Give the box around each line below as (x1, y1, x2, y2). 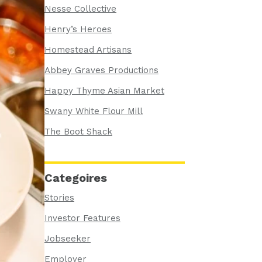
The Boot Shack (44, 126, 112, 137)
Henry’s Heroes (44, 23, 112, 35)
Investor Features (44, 212, 120, 223)
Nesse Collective (44, 3, 116, 14)
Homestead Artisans (44, 44, 132, 55)
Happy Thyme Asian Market (44, 85, 164, 96)
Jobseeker (44, 233, 91, 244)
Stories (44, 192, 74, 203)
